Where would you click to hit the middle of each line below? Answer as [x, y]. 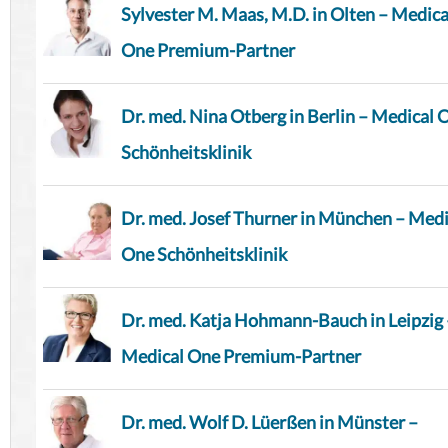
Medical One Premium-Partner [241, 356]
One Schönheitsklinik [204, 254]
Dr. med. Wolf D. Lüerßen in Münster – [269, 422]
